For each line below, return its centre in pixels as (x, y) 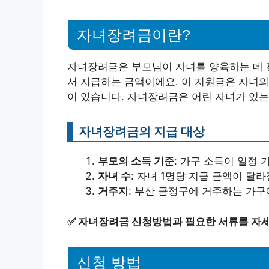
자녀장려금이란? (134, 35)
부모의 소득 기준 (136, 161)
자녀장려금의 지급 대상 (142, 131)
